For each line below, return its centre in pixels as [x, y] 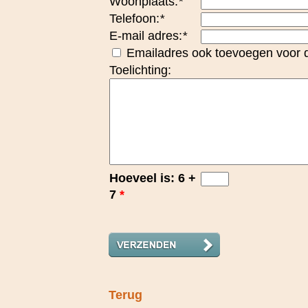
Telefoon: [134, 18]
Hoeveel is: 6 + [153, 178]
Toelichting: [140, 70]
